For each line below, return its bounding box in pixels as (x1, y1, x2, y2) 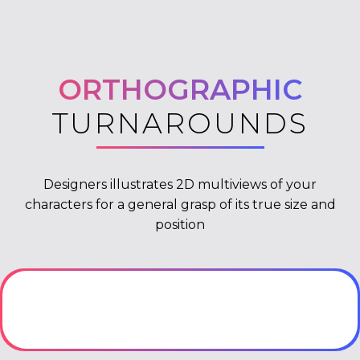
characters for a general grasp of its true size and (24, 197, 336, 213)
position (155, 217, 205, 233)
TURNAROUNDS (51, 106, 309, 141)
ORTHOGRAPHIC (58, 72, 302, 108)
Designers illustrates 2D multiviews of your (43, 177, 317, 193)
